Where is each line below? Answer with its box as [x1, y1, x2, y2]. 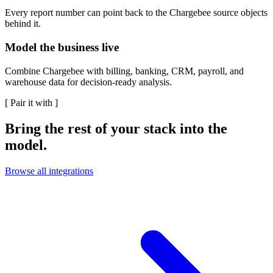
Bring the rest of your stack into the [5, 120, 227, 136]
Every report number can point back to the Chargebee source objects [5, 7, 268, 18]
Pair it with [10, 97, 52, 108]
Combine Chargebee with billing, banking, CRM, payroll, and [5, 65, 244, 76]
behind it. [5, 18, 41, 29]
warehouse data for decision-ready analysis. [5, 76, 172, 87]
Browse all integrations [5, 165, 93, 176]
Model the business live [5, 41, 119, 54]
